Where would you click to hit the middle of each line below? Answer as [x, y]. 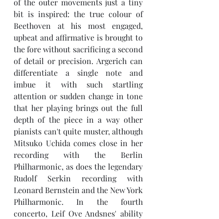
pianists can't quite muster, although [78, 131]
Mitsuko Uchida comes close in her [78, 143]
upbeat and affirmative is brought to [78, 37]
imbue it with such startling [78, 84]
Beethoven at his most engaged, [78, 26]
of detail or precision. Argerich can [78, 61]
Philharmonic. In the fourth [78, 202]
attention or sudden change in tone [78, 96]
